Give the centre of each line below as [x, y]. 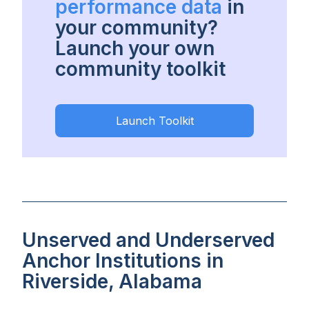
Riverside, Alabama [112, 282]
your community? [137, 28]
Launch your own [135, 49]
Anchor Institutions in [123, 261]
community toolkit [140, 69]
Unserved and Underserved [148, 240]
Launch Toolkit [154, 121]
